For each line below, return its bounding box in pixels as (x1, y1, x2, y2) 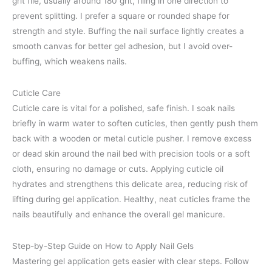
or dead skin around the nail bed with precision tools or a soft (12, 148, 250, 158)
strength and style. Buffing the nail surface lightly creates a (12, 25, 244, 36)
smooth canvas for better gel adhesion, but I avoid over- (12, 41, 233, 51)
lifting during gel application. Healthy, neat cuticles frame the (12, 194, 250, 204)
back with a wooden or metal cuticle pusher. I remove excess (12, 133, 251, 143)
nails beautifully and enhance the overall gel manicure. (12, 209, 225, 219)
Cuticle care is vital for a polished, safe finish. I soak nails (12, 103, 235, 113)
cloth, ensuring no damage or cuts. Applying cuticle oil (12, 163, 223, 174)
